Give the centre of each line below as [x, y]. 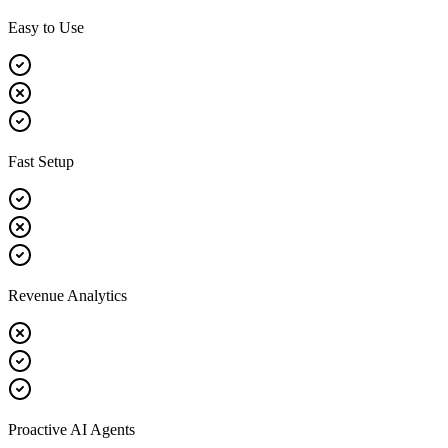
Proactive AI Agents [71, 429]
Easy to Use [46, 27]
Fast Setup [41, 161]
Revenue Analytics [67, 295]
